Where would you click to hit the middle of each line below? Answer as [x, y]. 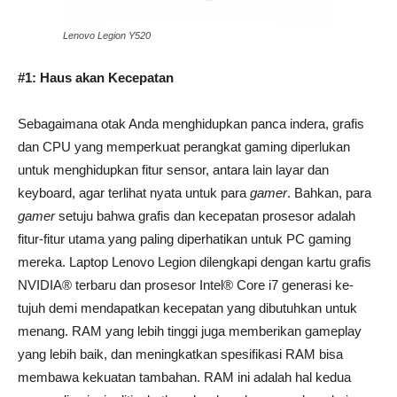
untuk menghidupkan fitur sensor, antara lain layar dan [173, 169]
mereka [40, 261]
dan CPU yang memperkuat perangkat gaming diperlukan [184, 146]
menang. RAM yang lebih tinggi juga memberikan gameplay [190, 331]
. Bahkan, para [329, 192]
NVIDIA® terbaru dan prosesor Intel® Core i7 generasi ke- [186, 284]
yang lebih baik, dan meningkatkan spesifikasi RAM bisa [180, 354]
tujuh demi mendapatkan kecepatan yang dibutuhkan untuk [187, 307]
